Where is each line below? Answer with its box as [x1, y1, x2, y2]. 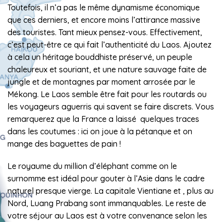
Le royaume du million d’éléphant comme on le [7, 161, 177, 171]
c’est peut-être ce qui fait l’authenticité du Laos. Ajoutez [7, 39, 212, 50]
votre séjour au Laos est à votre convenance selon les [7, 211, 207, 221]
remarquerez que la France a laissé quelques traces [7, 113, 199, 124]
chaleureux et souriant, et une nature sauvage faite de [7, 64, 207, 74]
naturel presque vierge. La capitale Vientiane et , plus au [7, 186, 214, 196]
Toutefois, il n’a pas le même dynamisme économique [7, 2, 200, 12]
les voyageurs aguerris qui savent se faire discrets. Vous [7, 101, 214, 111]
